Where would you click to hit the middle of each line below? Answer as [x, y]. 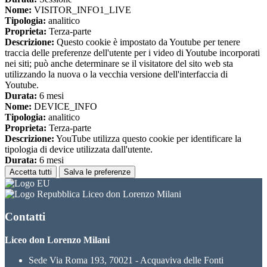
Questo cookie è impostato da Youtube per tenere [147, 42]
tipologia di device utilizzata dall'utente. [79, 149]
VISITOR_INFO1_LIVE [81, 10]
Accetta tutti [31, 172]
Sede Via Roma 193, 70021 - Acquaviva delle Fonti [126, 260]
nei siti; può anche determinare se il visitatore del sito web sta [119, 63]
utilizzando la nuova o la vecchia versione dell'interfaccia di [116, 74]
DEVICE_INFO [64, 106]
